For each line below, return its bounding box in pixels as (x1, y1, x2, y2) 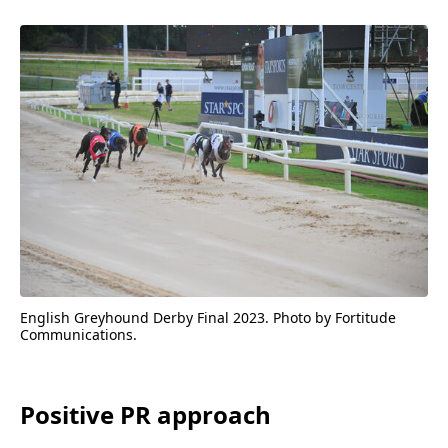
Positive (20, 397, 120, 431)
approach (151, 397, 277, 431)
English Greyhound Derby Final (20, 307, 233, 327)
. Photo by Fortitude (265, 307, 396, 327)
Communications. (20, 324, 137, 344)
